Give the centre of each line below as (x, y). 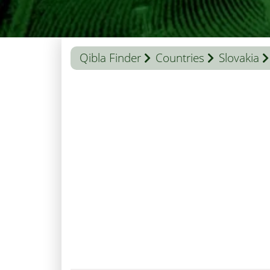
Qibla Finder (110, 58)
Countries (180, 58)
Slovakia (239, 58)
